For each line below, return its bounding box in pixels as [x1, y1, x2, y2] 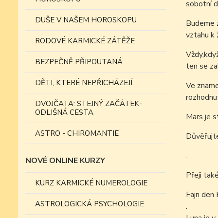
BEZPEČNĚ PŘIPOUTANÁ [35, 57, 123, 67]
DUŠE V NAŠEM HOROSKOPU [35, 15, 137, 25]
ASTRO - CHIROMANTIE [35, 128, 119, 138]
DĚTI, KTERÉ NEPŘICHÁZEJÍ [35, 78, 132, 88]
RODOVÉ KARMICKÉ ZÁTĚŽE [35, 36, 135, 46]
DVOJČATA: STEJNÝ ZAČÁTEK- [35, 99, 142, 109]
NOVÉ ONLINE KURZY [25, 155, 105, 166]
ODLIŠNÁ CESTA [35, 108, 93, 117]
